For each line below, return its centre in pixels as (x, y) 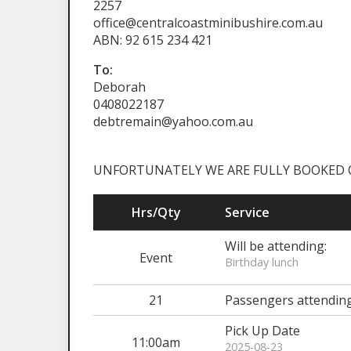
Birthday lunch (262, 262)
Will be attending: (276, 246)
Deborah (119, 87)
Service (247, 212)
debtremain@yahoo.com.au (173, 121)
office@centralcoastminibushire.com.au (208, 23)
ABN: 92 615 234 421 (153, 40)
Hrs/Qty (156, 212)
